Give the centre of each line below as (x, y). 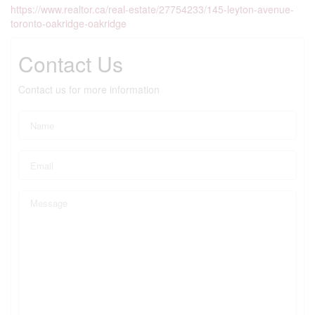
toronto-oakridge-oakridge (69, 23)
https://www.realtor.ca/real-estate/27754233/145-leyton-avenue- (152, 9)
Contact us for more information (89, 89)
